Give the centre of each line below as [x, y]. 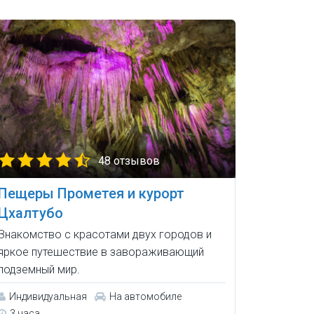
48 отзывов [129, 161]
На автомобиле [145, 297]
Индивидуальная [48, 297]
